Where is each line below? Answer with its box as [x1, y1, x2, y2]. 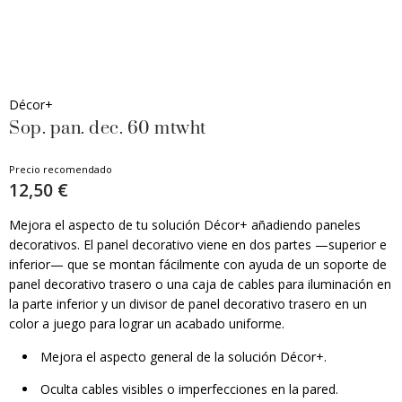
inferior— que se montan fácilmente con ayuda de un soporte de [9, 256, 387, 273]
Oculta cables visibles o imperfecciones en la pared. [40, 380, 338, 398]
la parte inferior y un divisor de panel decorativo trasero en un [9, 295, 367, 312]
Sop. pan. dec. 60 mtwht [9, 118, 206, 140]
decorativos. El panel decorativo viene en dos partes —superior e [9, 236, 387, 253]
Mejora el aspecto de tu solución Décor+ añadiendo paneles [9, 216, 361, 233]
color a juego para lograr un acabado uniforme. [9, 315, 284, 332]
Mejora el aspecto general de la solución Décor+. [40, 348, 327, 365]
